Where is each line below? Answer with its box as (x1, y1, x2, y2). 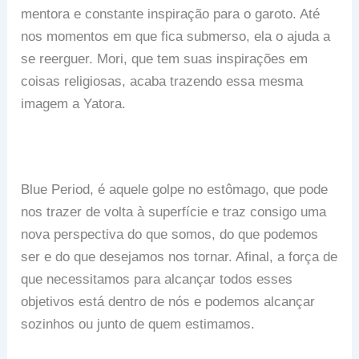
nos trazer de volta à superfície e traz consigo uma (21, 204, 327, 220)
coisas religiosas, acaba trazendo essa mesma (21, 74, 304, 90)
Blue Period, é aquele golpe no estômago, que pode (21, 182, 329, 198)
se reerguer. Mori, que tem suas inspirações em (21, 51, 309, 67)
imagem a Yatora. (21, 96, 127, 112)
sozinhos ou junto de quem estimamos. (21, 317, 256, 333)
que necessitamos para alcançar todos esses (21, 272, 293, 288)
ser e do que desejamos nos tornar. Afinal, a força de (21, 249, 338, 265)
